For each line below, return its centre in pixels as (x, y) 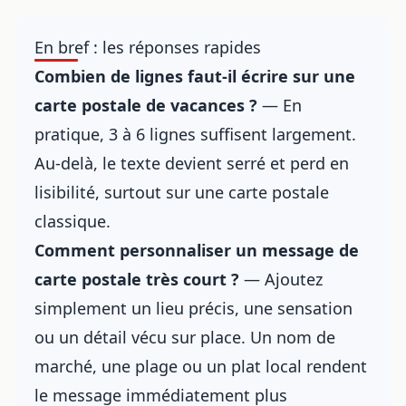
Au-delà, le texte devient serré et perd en (192, 163)
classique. (72, 221)
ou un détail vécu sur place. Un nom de (185, 337)
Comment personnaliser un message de (197, 250)
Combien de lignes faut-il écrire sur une (195, 76)
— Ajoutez (281, 279)
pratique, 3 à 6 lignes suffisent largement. (195, 134)
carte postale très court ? (137, 279)
